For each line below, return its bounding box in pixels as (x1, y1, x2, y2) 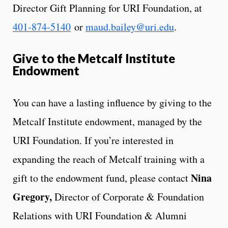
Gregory (13, 189, 49, 204)
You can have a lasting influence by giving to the (13, 95, 212, 109)
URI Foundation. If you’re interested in (13, 133, 174, 147)
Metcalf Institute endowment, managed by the (13, 114, 202, 128)
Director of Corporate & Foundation (54, 189, 204, 204)
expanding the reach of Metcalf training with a (13, 152, 205, 166)
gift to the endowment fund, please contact (13, 170, 191, 185)
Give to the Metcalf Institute (13, 50, 175, 66)
